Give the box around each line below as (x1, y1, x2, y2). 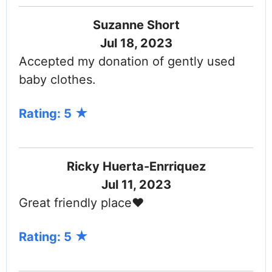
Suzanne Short (92, 18, 180, 33)
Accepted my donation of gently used (19, 54, 235, 69)
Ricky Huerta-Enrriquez (66, 159, 206, 174)
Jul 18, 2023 (100, 36, 172, 51)
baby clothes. (19, 72, 96, 87)
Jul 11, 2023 (101, 177, 171, 192)
